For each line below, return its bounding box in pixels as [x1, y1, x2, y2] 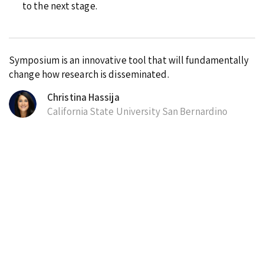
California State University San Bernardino [47, 104, 228, 118]
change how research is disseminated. [9, 67, 169, 81]
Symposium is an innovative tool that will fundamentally [9, 53, 249, 67]
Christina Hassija [47, 90, 120, 104]
